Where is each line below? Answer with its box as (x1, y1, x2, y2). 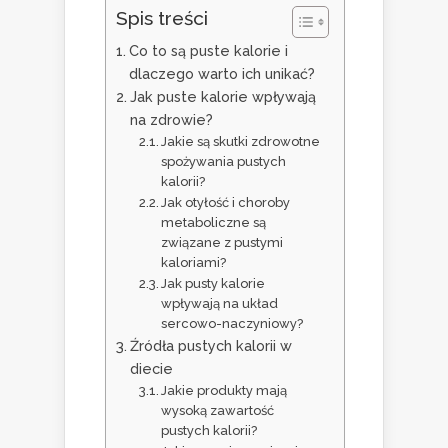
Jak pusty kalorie (161, 276, 266, 292)
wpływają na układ (161, 296, 279, 312)
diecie (129, 360, 173, 378)
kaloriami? (161, 255, 227, 271)
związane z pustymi (161, 235, 284, 251)
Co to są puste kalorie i (128, 42, 288, 60)
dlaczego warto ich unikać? (128, 65, 315, 83)
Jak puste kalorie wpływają (129, 88, 316, 106)
